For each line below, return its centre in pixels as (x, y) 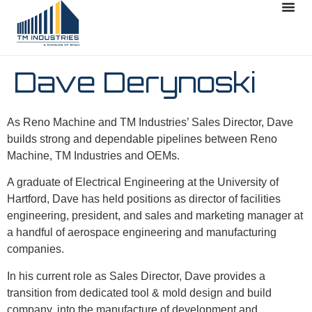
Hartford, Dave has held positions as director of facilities (144, 199)
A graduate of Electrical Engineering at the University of (143, 182)
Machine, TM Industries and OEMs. (93, 156)
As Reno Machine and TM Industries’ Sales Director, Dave (150, 122)
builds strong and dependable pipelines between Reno (142, 139)
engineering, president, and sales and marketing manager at (155, 216)
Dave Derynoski (135, 82)
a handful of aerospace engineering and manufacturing (142, 233)
